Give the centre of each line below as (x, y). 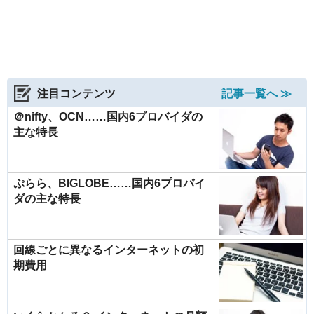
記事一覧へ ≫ (257, 94)
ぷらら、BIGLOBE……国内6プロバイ (109, 184)
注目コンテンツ (76, 94)
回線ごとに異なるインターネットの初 (109, 250)
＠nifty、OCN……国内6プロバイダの (108, 117)
